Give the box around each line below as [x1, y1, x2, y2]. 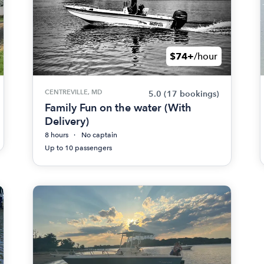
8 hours [45, 131, 69, 139]
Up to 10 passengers [45, 144, 113, 152]
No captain [81, 131, 118, 139]
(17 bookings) [163, 89, 219, 99]
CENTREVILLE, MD [45, 88, 103, 96]
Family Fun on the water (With [45, 101, 192, 114]
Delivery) [45, 115, 90, 127]
